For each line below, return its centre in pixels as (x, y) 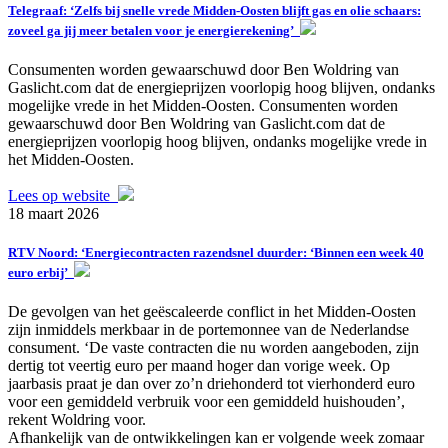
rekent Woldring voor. (77, 420)
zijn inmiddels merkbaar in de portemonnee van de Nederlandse (208, 330)
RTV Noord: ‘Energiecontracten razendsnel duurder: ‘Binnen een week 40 (216, 252)
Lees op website (63, 195)
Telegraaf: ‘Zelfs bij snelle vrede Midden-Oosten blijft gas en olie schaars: (214, 10)
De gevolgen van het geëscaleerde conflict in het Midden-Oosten (212, 312)
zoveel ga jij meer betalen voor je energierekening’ (154, 30)
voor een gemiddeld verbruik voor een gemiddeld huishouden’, (206, 402)
